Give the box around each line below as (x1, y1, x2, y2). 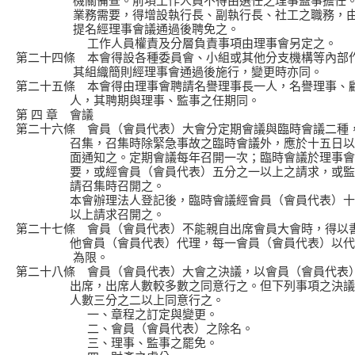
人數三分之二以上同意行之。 (16, 293, 224, 307)
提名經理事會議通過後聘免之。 (16, 22, 239, 36)
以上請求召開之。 (16, 208, 165, 221)
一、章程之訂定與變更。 (16, 307, 218, 321)
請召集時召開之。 (16, 179, 165, 193)
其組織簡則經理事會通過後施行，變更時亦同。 (16, 65, 323, 78)
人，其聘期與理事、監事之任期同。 (16, 94, 260, 107)
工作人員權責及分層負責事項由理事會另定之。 (16, 36, 337, 50)
